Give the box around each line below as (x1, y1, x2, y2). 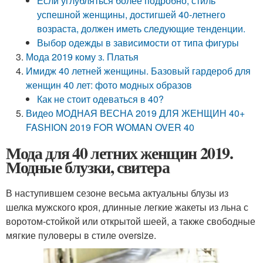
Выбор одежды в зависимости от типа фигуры (37, 36, 240, 49)
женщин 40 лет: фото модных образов (26, 78, 193, 92)
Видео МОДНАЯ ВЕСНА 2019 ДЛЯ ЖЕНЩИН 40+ (26, 106, 245, 120)
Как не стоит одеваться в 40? (37, 92, 164, 106)
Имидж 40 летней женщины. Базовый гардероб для (26, 64, 251, 77)
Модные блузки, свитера (6, 155, 170, 179)
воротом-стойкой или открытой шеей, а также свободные (6, 214, 255, 228)
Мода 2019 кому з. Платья (26, 50, 139, 63)
